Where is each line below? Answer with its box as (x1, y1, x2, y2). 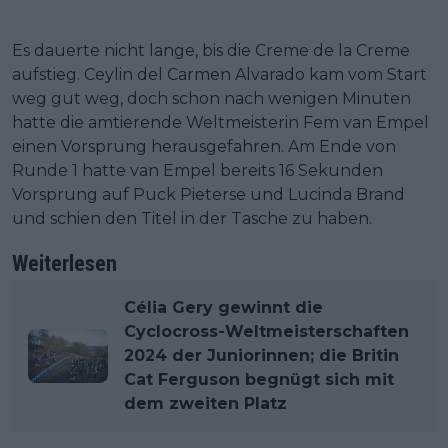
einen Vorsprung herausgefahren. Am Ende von (12, 137, 396, 156)
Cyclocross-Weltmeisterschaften (124, 322, 409, 341)
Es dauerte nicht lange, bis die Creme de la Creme (12, 41, 410, 60)
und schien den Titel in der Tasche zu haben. (12, 209, 372, 228)
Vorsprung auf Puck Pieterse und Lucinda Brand (12, 185, 405, 204)
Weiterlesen (12, 251, 117, 276)
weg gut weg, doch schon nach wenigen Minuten (12, 89, 411, 108)
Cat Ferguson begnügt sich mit (124, 370, 394, 389)
